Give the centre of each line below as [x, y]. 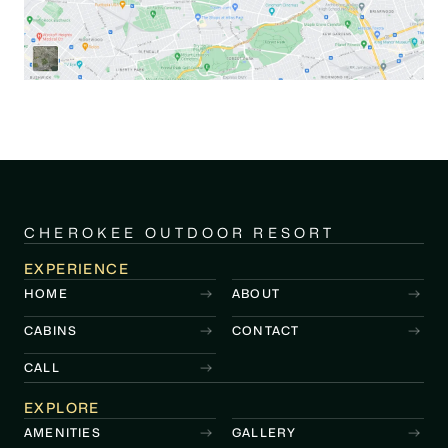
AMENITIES [62, 433]
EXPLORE [62, 408]
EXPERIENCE [76, 269]
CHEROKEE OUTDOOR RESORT [180, 233]
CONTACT [266, 331]
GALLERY [264, 433]
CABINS [51, 331]
